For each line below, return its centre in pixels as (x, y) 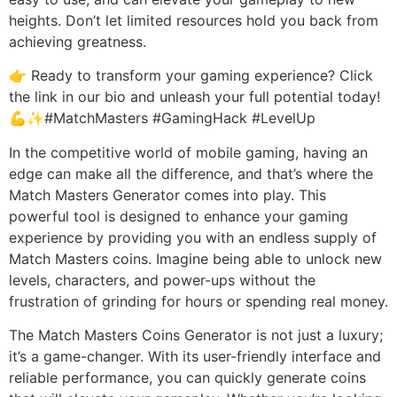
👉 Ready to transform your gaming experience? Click (191, 76)
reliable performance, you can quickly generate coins (187, 378)
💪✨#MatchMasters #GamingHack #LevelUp (162, 118)
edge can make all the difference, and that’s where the (191, 173)
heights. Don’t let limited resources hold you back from (194, 21)
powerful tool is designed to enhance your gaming (179, 216)
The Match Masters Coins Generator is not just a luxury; (196, 335)
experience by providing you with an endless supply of (193, 237)
